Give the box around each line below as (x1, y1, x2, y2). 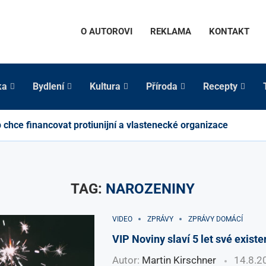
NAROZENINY (106, 180, 195, 197)
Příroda (146, 80, 178, 92)
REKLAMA (150, 26, 191, 37)
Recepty (203, 80, 237, 92)
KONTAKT (209, 26, 249, 37)
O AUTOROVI (81, 26, 132, 37)
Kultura (90, 80, 121, 92)
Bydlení (33, 80, 64, 92)
